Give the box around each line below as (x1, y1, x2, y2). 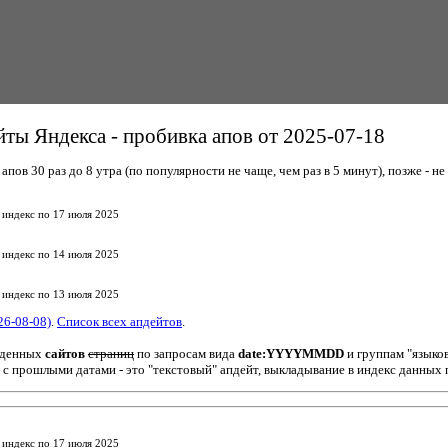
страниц (88, 345, 134, 361)
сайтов (45, 345, 85, 361)
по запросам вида (134, 345, 238, 361)
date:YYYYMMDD (238, 345, 344, 361)
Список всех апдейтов (57, 313, 182, 329)
